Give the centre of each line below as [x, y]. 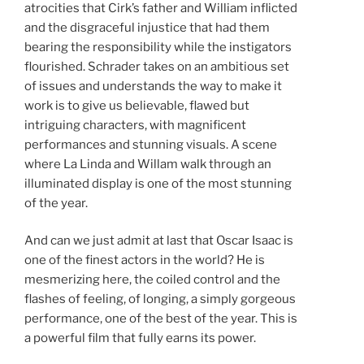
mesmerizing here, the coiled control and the [152, 280]
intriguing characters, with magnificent [135, 125]
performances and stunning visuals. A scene [151, 144]
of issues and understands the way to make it [153, 86]
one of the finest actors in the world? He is [145, 260]
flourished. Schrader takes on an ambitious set [157, 66]
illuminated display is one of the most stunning [158, 183]
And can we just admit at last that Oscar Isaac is [159, 241]
